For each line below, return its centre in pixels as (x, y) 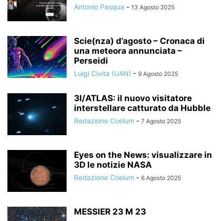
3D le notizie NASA (113, 165)
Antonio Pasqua (99, 7)
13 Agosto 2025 (153, 7)
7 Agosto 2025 (161, 121)
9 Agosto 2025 (158, 74)
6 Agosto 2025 (161, 178)
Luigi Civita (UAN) (103, 73)
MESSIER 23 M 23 (110, 212)
